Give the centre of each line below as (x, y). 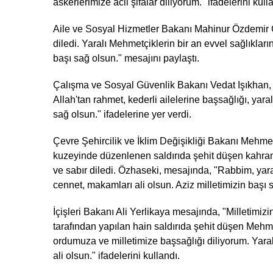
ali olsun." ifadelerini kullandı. (116, 256)
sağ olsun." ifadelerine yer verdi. (122, 115)
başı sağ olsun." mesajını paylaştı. (126, 58)
